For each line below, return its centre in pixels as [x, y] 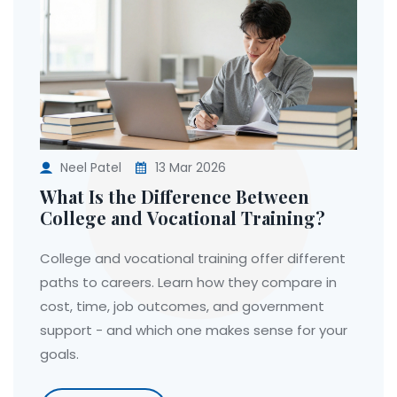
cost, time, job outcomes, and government [182, 306]
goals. [59, 354]
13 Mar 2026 [189, 167]
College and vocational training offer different [193, 258]
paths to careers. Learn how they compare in [188, 282]
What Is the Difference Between [175, 196]
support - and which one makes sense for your [194, 330]
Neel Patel [91, 167]
